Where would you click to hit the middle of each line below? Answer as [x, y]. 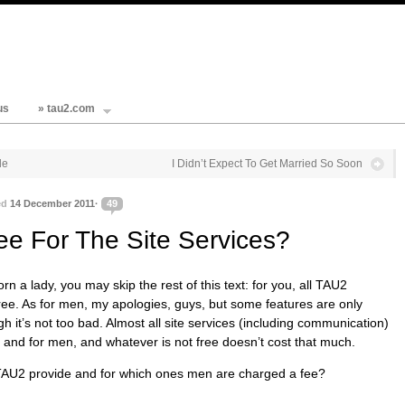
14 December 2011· [54, 203]
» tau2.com [66, 108]
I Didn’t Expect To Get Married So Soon [267, 164]
